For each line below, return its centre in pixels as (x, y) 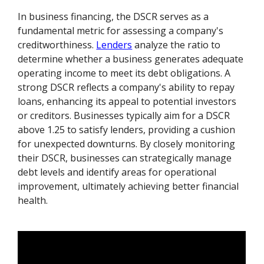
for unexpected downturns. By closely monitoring (127, 143)
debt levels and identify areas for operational (117, 172)
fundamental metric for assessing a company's (121, 30)
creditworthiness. (57, 44)
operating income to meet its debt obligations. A (124, 73)
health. (33, 200)
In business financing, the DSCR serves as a (113, 16)
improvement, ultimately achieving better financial (128, 186)
